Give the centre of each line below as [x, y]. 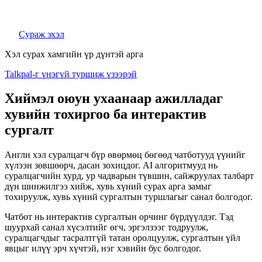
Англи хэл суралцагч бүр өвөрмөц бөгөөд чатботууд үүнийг [125, 155]
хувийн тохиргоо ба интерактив [106, 114]
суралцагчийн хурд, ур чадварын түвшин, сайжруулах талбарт [129, 176]
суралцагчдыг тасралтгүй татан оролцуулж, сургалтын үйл [123, 238]
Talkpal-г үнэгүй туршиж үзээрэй [71, 74]
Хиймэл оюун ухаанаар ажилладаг [114, 99]
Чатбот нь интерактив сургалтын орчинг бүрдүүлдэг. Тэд [119, 217]
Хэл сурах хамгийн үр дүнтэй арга [74, 54]
